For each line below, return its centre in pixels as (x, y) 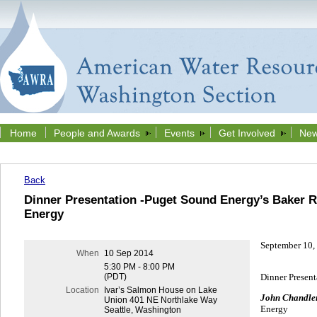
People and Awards (97, 133)
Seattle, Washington (142, 310)
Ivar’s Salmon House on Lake (160, 290)
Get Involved (247, 133)
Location (82, 290)
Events (179, 133)
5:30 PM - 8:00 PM (139, 267)
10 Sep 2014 (128, 254)
